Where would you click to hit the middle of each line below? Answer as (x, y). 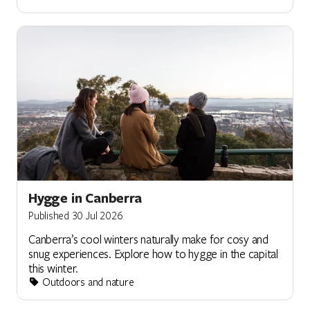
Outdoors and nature (87, 282)
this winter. (54, 268)
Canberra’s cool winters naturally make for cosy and (148, 239)
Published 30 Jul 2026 (76, 216)
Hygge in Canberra (85, 198)
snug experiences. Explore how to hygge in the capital (153, 254)
